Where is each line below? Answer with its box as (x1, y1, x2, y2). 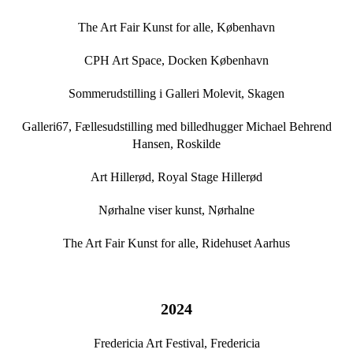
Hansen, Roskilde (132, 137, 221, 151)
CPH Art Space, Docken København (84, 54, 269, 68)
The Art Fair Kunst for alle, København (78, 20, 275, 35)
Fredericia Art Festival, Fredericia (93, 336, 260, 351)
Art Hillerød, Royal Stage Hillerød (91, 170, 262, 184)
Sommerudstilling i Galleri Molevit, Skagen (69, 87, 284, 101)
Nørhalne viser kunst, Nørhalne (98, 203, 255, 217)
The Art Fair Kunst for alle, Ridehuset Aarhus (63, 236, 290, 251)
